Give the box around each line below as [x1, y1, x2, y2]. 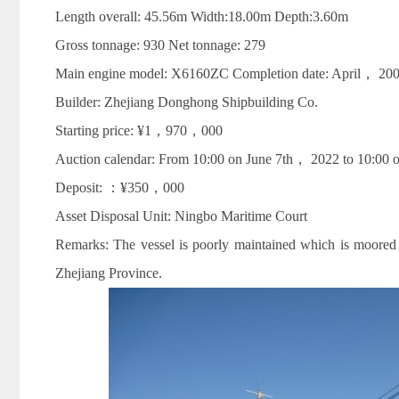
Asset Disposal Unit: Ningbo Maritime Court [55, 208, 307, 224]
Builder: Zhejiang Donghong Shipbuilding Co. [55, 94, 318, 110]
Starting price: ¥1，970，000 [55, 123, 223, 138]
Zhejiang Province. [55, 265, 162, 281]
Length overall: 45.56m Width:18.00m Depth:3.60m [55, 9, 348, 24]
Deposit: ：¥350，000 [55, 180, 184, 195]
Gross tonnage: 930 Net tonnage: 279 [55, 37, 265, 53]
